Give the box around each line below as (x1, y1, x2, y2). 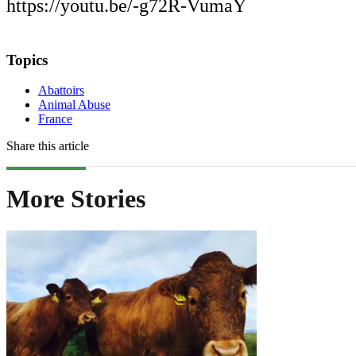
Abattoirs (38, 83, 84, 98)
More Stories (6, 184, 145, 213)
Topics (6, 51, 48, 68)
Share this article (6, 139, 89, 153)
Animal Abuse (38, 98, 110, 112)
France (38, 112, 72, 126)
